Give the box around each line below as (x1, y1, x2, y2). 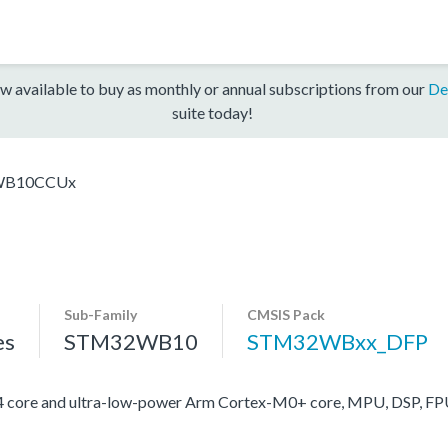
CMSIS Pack (247, 305, 325, 323)
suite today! (171, 102, 253, 122)
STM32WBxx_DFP (247, 327, 428, 355)
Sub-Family (64, 305, 137, 323)
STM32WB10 (64, 327, 198, 355)
